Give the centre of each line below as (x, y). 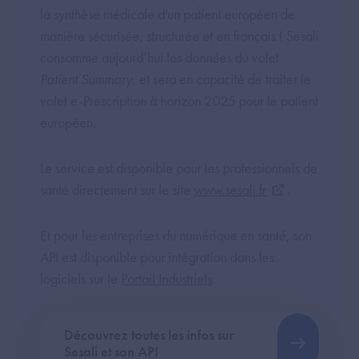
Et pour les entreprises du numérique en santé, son (176, 236)
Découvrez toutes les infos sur (149, 334)
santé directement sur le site (117, 190)
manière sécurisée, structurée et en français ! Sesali (179, 36)
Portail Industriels (167, 279)
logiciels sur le (81, 279)
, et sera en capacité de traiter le (222, 79)
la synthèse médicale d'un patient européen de (167, 14)
